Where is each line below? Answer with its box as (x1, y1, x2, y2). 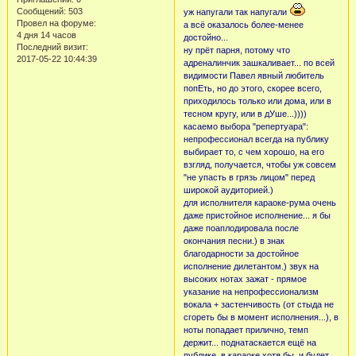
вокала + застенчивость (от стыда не (183, 300, 334, 310)
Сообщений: (16, 6, 66, 16)
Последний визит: (16, 41, 88, 52)
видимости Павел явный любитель (183, 71, 324, 81)
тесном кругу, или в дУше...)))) (183, 109, 307, 119)
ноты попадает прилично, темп (183, 325, 308, 335)
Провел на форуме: (16, 17, 96, 28)
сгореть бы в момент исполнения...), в (183, 312, 339, 323)
